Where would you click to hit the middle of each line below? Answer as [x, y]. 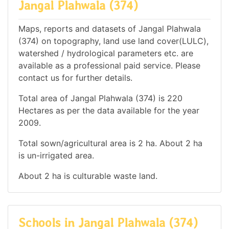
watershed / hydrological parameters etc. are [106, 53]
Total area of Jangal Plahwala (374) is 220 [100, 98]
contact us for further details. [75, 77]
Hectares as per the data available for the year [109, 110]
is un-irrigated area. [56, 155]
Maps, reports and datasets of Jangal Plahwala [110, 28]
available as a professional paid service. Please [109, 65]
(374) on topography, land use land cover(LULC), [113, 41]
